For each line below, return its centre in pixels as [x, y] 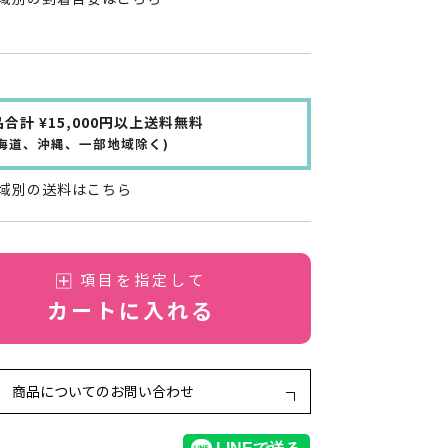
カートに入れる [131, 312]
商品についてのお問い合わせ [103, 393]
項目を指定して [143, 281]
